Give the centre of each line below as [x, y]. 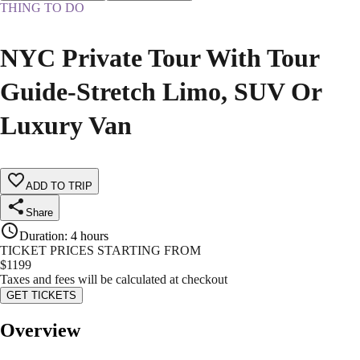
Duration [42, 236]
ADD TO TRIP [59, 186]
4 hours [90, 236]
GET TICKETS [41, 296]
